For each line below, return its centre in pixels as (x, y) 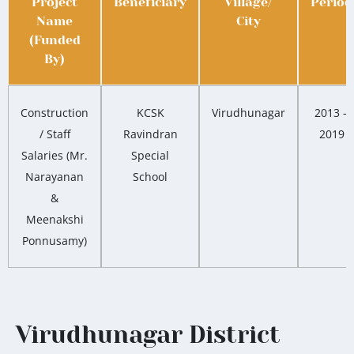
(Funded (55, 40)
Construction (55, 113)
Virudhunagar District (148, 335)
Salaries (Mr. (55, 156)
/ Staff (55, 134)
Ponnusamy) (55, 241)
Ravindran (150, 134)
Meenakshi (55, 220)
